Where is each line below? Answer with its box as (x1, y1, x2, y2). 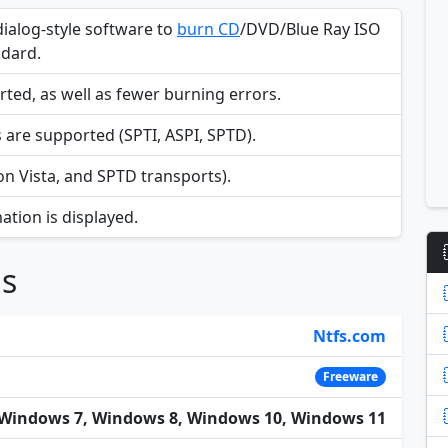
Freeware (323, 368, 379, 386)
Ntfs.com (313, 325, 386, 348)
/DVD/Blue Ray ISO (240, 18, 381, 41)
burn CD (177, 18, 240, 41)
